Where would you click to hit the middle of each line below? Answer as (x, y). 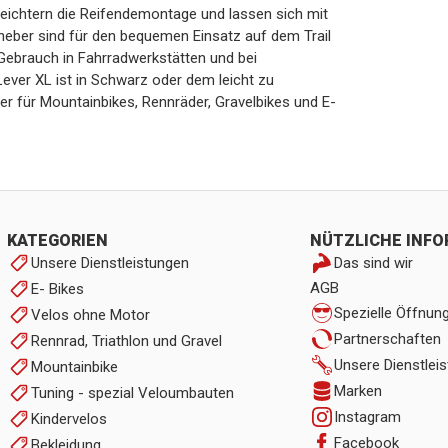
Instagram (367, 417)
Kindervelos (68, 419)
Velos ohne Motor (90, 315)
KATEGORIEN (57, 240)
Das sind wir (373, 263)
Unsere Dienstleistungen (109, 263)
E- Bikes (57, 289)
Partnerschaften (387, 339)
